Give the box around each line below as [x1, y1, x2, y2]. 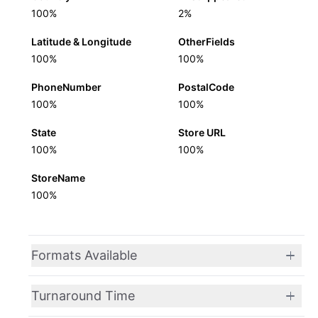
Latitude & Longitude [31, 35, 131, 48]
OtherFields [177, 35, 235, 48]
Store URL [177, 126, 226, 138]
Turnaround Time [31, 288, 135, 303]
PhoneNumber [31, 81, 102, 93]
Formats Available [31, 248, 137, 263]
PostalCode [177, 81, 234, 93]
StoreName [31, 172, 85, 184]
